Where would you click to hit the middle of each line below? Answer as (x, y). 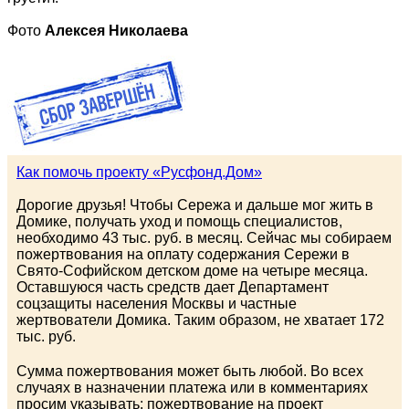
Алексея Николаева (116, 31)
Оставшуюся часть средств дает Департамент (173, 288)
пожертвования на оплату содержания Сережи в (183, 255)
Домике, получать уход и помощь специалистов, (179, 222)
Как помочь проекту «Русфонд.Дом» (139, 173)
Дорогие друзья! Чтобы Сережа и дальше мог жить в (195, 205)
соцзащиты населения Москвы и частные (157, 304)
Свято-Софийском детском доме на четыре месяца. (192, 271)
